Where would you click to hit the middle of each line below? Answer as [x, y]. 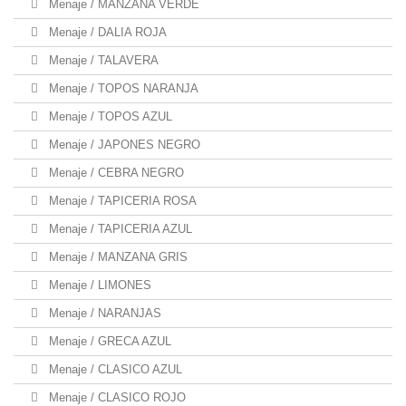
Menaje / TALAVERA [102, 60]
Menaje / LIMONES [98, 285]
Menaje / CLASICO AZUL [114, 369]
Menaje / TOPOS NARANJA [122, 88]
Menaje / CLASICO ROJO [116, 397]
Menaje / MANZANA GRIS [116, 257]
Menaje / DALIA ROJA [106, 32]
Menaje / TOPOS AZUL [109, 116]
